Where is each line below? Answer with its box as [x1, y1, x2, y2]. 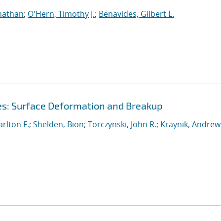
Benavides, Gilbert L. [99, 8, 174, 19]
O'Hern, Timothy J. [28, 8, 95, 19]
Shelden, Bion [33, 119, 84, 130]
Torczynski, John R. [88, 119, 156, 130]
